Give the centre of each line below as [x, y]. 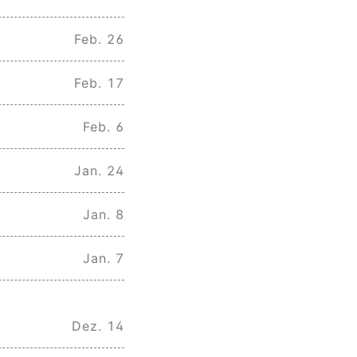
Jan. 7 [104, 258]
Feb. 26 [99, 39]
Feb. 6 [104, 126]
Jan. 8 [104, 214]
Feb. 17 [99, 82]
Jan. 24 [99, 170]
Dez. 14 [98, 326]
